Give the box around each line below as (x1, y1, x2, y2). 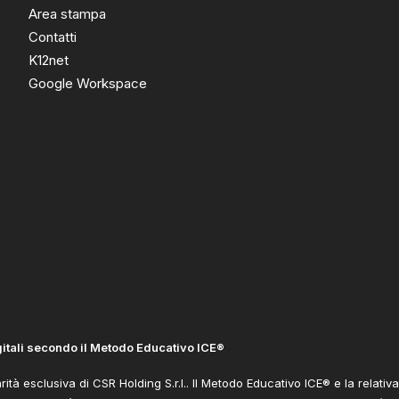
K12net (28, 52, 69, 69)
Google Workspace (28, 75, 147, 92)
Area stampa (28, 5, 106, 22)
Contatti (28, 28, 77, 45)
